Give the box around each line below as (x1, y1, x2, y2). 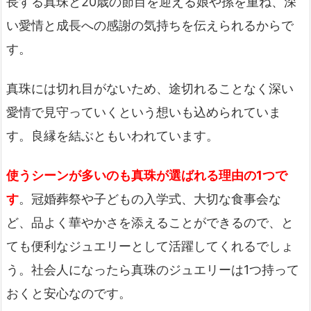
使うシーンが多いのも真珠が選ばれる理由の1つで (6, 168, 287, 183)
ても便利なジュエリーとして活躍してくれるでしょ (6, 239, 294, 254)
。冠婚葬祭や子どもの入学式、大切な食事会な (19, 192, 281, 207)
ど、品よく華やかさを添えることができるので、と (6, 215, 294, 230)
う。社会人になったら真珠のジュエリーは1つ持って (6, 262, 299, 278)
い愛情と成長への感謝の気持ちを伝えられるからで (6, 17, 294, 33)
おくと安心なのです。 (6, 286, 131, 301)
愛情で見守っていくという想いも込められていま (6, 105, 281, 120)
